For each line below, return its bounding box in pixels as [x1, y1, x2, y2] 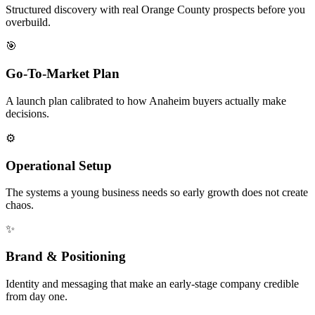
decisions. [6, 107, 49, 120]
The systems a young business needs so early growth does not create [6, 186, 308, 199]
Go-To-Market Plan [6, 66, 120, 82]
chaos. [6, 199, 34, 212]
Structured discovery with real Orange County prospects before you [6, 4, 305, 16]
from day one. [6, 290, 67, 302]
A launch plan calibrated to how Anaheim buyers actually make [6, 94, 286, 107]
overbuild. [6, 16, 51, 29]
